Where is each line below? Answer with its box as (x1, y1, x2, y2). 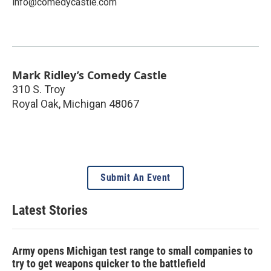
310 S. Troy (12, 82, 65, 96)
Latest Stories (12, 202, 88, 218)
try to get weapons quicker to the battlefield (12, 256, 206, 270)
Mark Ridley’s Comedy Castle (12, 67, 167, 82)
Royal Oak (12, 97, 59, 110)
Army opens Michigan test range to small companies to (12, 244, 253, 257)
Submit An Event (100, 171, 171, 183)
